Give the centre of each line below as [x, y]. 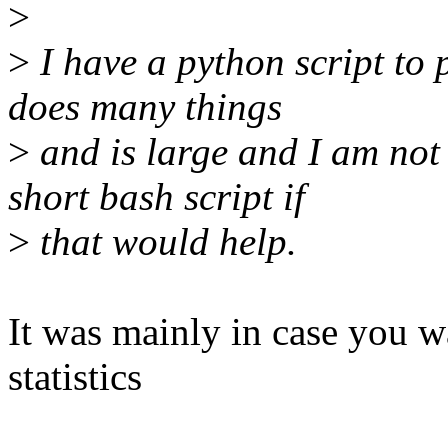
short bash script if [156, 197]
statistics [75, 377]
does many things [145, 107]
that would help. [163, 242]
